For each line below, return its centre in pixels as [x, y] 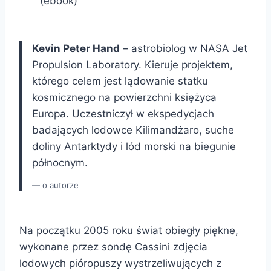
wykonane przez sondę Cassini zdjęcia [113, 247]
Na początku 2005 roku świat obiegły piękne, [129, 230]
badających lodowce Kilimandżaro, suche [133, 130]
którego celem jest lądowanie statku [120, 81]
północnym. [60, 162]
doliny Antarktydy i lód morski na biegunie [134, 146]
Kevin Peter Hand [76, 48]
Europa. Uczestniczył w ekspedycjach [123, 113]
